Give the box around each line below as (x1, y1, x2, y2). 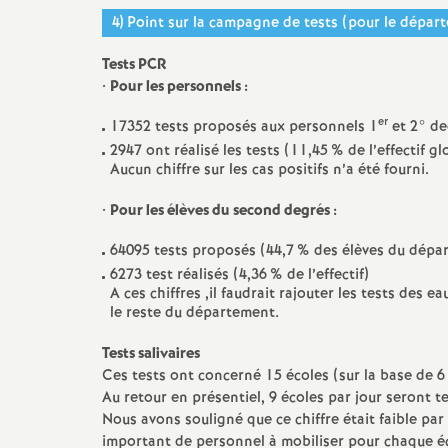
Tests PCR (102, 54, 166, 76)
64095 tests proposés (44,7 (110, 240, 294, 262)
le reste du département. (110, 302, 279, 324)
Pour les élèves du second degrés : (110, 200, 337, 222)
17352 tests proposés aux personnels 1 (110, 116, 378, 138)
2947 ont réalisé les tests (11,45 (110, 140, 328, 162)
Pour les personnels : (110, 76, 248, 98)
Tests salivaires (102, 343, 203, 365)
